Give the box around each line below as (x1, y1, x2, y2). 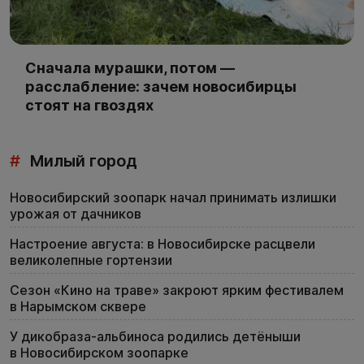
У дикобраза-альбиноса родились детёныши (10, 328, 301, 345)
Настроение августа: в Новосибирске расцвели (10, 236, 315, 253)
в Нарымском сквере (10, 298, 146, 315)
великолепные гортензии (10, 252, 172, 269)
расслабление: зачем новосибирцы (25, 78, 297, 96)
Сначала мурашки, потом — (25, 59, 235, 77)
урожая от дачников (10, 206, 141, 223)
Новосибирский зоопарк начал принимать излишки (10, 189, 336, 206)
